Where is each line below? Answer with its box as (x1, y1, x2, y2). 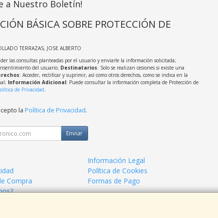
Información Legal (88, 156, 145, 165)
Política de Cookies (88, 166, 148, 176)
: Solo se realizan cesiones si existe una (97, 64, 184, 72)
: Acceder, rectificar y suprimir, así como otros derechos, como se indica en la (19, 72, 188, 79)
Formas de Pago (88, 176, 141, 186)
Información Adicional (7, 79, 66, 86)
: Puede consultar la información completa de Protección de (66, 79, 199, 86)
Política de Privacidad (24, 106, 86, 115)
